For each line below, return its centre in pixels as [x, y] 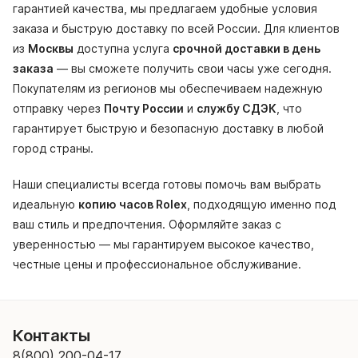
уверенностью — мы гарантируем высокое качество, [163, 245]
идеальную [46, 205]
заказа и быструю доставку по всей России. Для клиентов [176, 29]
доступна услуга [123, 49]
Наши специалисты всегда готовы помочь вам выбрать [167, 185]
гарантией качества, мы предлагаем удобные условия [165, 9]
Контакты [52, 336]
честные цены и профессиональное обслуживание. [157, 265]
